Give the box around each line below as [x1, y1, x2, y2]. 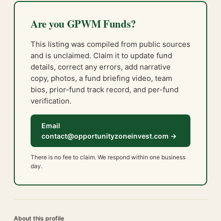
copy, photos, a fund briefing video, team [31, 74, 172, 83]
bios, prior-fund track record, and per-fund [31, 85, 179, 94]
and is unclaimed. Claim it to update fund [31, 51, 172, 60]
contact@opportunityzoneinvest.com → [41, 132, 177, 140]
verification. [31, 96, 72, 106]
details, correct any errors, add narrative [31, 62, 171, 72]
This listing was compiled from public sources [31, 39, 190, 49]
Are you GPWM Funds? [31, 16, 136, 31]
